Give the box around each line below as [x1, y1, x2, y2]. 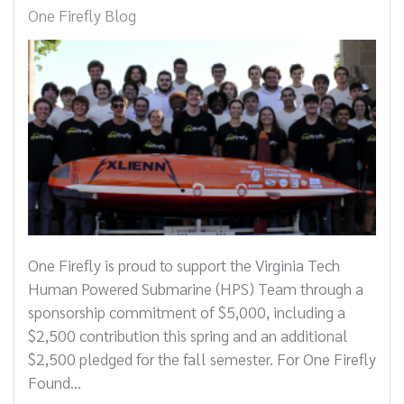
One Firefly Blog [28, 5, 136, 26]
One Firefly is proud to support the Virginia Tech [28, 254, 340, 276]
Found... [28, 372, 81, 393]
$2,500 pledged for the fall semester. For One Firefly [28, 348, 376, 370]
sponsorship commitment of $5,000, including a [28, 301, 345, 323]
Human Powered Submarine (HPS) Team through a [28, 278, 363, 299]
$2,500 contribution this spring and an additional [28, 325, 348, 346]
